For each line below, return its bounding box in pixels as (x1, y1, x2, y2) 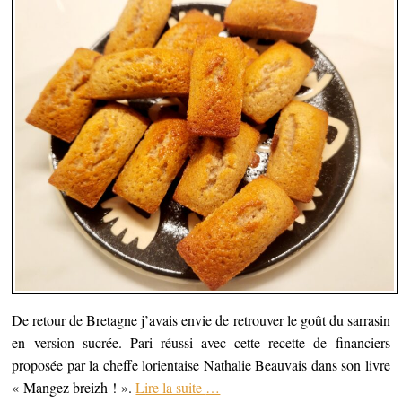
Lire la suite (135, 378, 206, 398)
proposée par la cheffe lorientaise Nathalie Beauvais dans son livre (12, 355, 390, 375)
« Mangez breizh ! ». (12, 378, 136, 398)
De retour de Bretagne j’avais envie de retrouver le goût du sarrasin (12, 310, 390, 330)
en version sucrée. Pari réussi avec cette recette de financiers (12, 333, 390, 353)
